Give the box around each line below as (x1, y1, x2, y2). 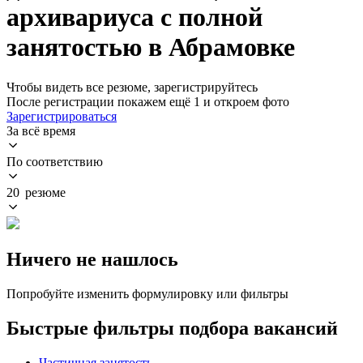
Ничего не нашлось (6, 248, 178, 270)
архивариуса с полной (6, 2, 263, 32)
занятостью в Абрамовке (6, 32, 295, 62)
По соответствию (6, 154, 103, 169)
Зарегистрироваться (6, 109, 117, 123)
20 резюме (6, 185, 66, 199)
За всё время (6, 123, 75, 138)
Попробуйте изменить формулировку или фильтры (6, 286, 288, 301)
